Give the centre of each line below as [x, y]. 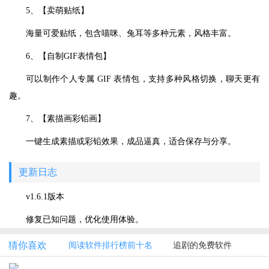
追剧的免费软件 [202, 245]
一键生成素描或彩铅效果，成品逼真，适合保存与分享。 [131, 141]
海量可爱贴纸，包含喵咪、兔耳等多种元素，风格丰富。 [131, 33]
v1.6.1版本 [45, 197]
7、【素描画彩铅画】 [66, 119]
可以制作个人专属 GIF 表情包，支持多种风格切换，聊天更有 [143, 79]
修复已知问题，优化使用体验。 [85, 219]
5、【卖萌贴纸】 [57, 11]
